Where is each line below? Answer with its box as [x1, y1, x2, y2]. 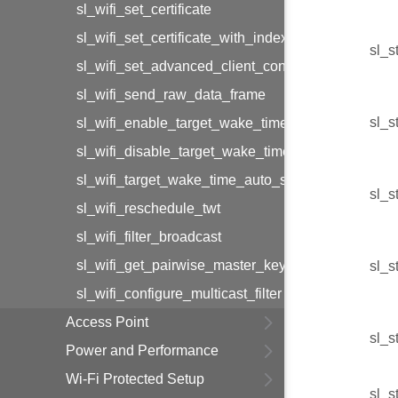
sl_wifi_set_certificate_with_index [76, 30, 288, 45]
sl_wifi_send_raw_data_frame [76, 87, 266, 102]
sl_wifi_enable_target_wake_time [76, 115, 288, 131]
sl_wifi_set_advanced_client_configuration [76, 59, 345, 74]
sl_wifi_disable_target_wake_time [76, 144, 291, 159]
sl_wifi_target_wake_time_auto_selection [76, 172, 337, 187]
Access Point [66, 314, 148, 330]
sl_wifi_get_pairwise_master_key [76, 258, 286, 273]
